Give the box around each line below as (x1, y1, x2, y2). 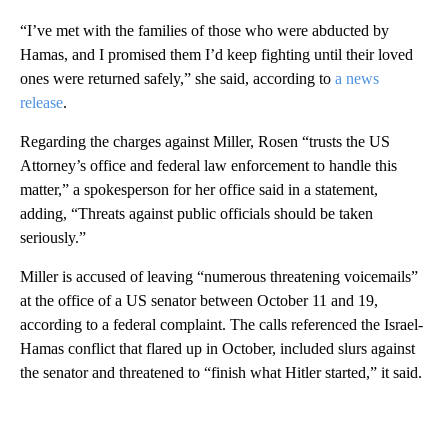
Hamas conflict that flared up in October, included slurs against (20, 339, 415, 357)
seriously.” (20, 228, 86, 246)
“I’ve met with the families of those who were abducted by (20, 21, 389, 39)
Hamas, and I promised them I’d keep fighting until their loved (20, 45, 413, 63)
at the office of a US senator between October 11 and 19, (20, 291, 378, 309)
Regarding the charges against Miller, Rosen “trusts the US (20, 132, 390, 150)
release (20, 93, 63, 111)
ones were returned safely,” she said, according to (20, 69, 335, 87)
